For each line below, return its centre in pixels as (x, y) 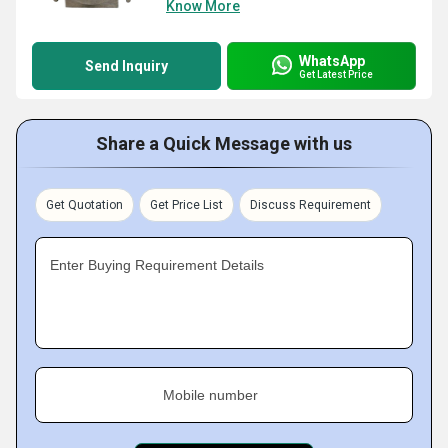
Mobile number (210, 395)
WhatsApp (332, 60)
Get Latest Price (336, 74)
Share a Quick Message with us (224, 143)
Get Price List (186, 205)
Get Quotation (84, 205)
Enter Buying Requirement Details (157, 265)
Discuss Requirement (310, 205)
